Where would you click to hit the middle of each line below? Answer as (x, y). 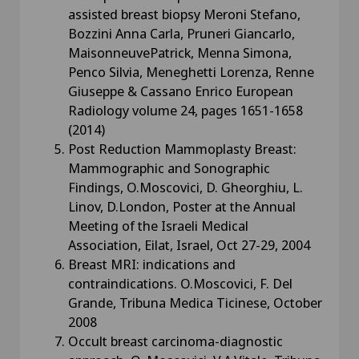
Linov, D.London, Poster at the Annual (182, 206)
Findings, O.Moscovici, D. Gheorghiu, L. (186, 187)
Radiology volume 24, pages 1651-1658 (186, 110)
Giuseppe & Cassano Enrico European (181, 91)
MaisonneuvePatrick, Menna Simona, (180, 52)
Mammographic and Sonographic (169, 168)
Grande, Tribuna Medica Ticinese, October (195, 303)
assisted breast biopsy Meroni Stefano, (184, 14)
